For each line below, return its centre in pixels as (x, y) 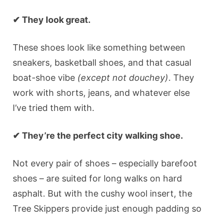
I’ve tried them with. (55, 108)
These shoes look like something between (99, 47)
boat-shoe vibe (45, 77)
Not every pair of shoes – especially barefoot (105, 163)
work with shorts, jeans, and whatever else (101, 92)
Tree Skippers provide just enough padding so (107, 208)
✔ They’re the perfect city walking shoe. (98, 135)
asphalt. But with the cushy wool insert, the (103, 193)
